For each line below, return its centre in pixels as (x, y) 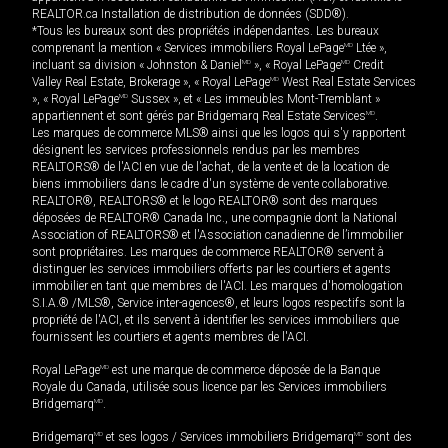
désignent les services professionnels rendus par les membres (196, 150)
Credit (367, 65)
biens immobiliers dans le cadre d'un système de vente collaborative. (211, 184)
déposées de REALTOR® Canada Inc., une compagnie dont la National (214, 218)
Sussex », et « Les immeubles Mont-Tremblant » (254, 99)
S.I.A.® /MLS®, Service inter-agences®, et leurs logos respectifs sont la (218, 303)
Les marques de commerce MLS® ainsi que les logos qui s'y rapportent (219, 133)
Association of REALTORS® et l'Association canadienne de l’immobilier (217, 235)
